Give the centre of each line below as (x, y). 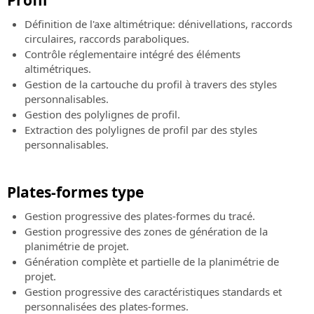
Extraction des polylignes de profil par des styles (141, 130)
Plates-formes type (75, 192)
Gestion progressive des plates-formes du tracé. (140, 216)
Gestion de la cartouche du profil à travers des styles (151, 84)
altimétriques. (58, 69)
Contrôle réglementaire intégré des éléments (132, 54)
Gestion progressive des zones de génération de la (146, 232)
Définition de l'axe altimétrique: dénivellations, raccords (158, 24)
